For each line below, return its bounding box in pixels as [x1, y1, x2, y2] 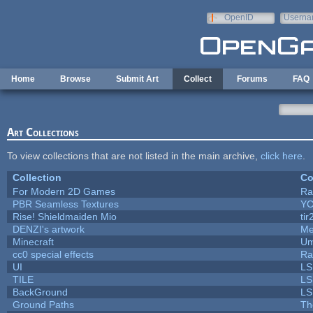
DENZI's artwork [12, 223, 85, 235]
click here [260, 150, 303, 161]
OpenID [224, 13, 254, 22]
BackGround [12, 286, 68, 298]
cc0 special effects [12, 248, 94, 260]
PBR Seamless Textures [12, 198, 119, 210]
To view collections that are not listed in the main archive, [6, 150, 261, 161]
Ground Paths [12, 298, 74, 310]
